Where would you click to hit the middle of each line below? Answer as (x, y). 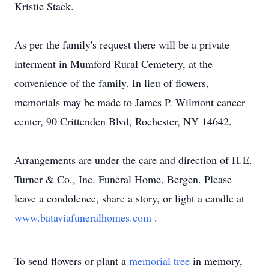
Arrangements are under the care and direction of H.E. (133, 160)
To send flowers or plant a (72, 261)
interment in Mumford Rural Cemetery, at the (113, 64)
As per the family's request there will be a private (122, 44)
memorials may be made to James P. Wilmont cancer (130, 102)
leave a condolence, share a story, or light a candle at (129, 198)
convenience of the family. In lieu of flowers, (112, 83)
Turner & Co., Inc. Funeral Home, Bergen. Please (123, 179)
